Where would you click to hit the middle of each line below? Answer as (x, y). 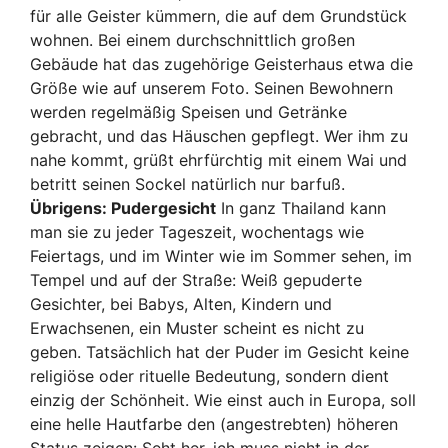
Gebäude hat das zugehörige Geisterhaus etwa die (221, 63)
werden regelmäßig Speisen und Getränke (188, 111)
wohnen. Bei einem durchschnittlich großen (192, 39)
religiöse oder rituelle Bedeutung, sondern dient (209, 375)
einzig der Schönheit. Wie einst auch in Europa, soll (223, 399)
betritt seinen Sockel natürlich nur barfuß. (187, 183)
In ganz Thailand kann (301, 207)
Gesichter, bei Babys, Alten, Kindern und (181, 303)
